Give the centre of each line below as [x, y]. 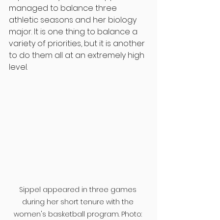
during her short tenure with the [79, 202]
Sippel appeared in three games [79, 189]
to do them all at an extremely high [78, 55]
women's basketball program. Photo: [79, 214]
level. [18, 67]
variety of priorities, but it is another [78, 43]
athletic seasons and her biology [74, 20]
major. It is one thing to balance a [74, 31]
